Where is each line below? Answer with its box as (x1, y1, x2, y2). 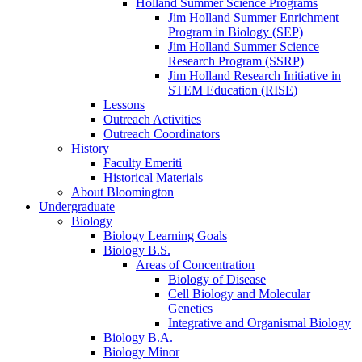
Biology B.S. (103, 243, 170, 258)
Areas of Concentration (136, 258, 255, 272)
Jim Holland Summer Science (168, 40, 319, 54)
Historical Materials (103, 170, 203, 185)
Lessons (103, 98, 145, 112)
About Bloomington (71, 185, 174, 200)
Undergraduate (39, 200, 115, 214)
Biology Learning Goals (103, 229, 227, 243)
